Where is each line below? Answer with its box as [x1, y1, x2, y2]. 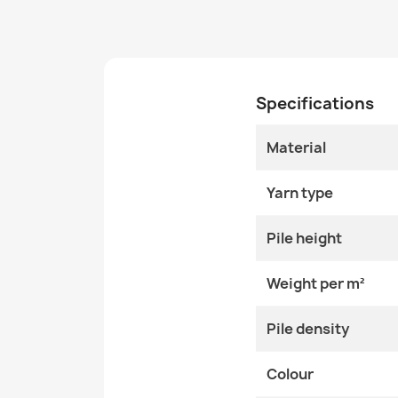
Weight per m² [267, 274, 364, 293]
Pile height [267, 228, 342, 248]
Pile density [267, 319, 349, 338]
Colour [267, 364, 314, 384]
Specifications [256, 92, 374, 115]
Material [267, 138, 326, 157]
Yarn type [267, 183, 333, 203]
